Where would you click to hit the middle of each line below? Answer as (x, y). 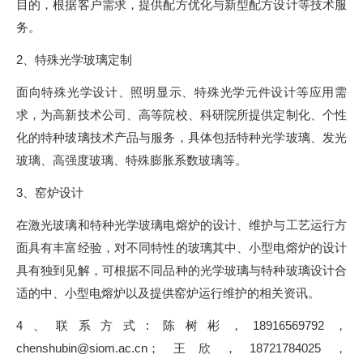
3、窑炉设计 (51, 192)
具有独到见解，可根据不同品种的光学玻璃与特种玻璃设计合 (181, 270)
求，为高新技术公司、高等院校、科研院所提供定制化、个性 (181, 114)
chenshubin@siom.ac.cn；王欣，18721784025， (181, 348)
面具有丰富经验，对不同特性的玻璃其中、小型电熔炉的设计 (181, 247)
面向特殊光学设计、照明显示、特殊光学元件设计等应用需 (181, 92)
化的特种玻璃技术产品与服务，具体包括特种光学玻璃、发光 (181, 137)
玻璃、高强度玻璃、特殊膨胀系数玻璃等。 (132, 160)
